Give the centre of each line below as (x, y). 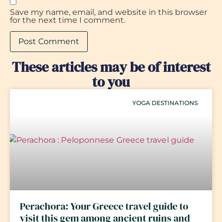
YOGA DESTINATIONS (165, 103)
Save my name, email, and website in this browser (109, 12)
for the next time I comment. (68, 20)
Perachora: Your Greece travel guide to (104, 206)
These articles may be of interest (111, 67)
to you (111, 82)
